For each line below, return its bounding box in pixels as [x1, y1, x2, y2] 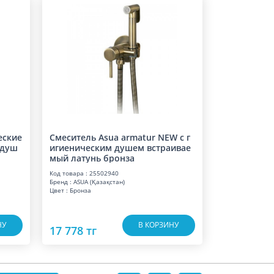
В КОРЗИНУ [138, 219, 179, 230]
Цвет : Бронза [49, 186, 91, 194]
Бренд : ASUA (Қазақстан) [49, 177, 125, 186]
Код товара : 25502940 [49, 169, 119, 177]
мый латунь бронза [49, 152, 135, 164]
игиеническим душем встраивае [49, 142, 191, 154]
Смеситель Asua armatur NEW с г [49, 131, 190, 143]
